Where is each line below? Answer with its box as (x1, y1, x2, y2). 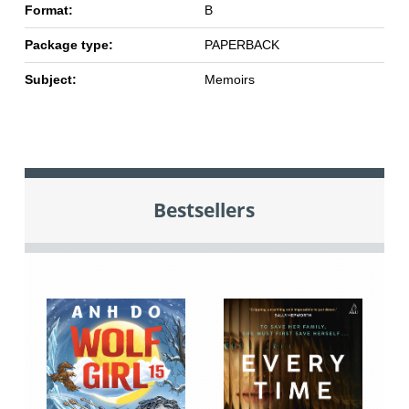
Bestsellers (153, 197, 256, 223)
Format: (24, 2, 73, 17)
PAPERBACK (204, 37, 279, 52)
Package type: (24, 37, 113, 52)
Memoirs (204, 71, 255, 87)
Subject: (24, 71, 77, 87)
